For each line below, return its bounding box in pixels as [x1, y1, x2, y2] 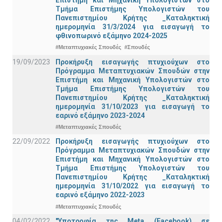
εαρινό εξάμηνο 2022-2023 [55, 191, 145, 199]
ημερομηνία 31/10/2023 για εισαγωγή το [55, 102, 210, 111]
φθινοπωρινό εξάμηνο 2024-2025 [55, 31, 167, 40]
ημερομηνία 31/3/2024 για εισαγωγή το [55, 22, 210, 31]
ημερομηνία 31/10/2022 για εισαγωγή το [55, 182, 210, 190]
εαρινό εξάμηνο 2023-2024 [55, 111, 145, 119]
